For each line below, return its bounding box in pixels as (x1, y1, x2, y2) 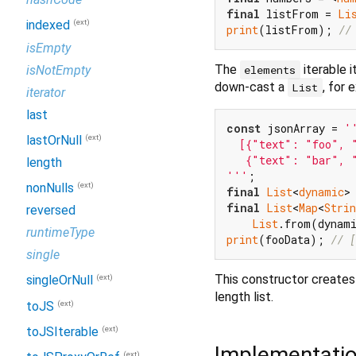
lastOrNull (26, 132, 82, 148)
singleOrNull (26, 273, 93, 288)
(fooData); (258, 231, 331, 247)
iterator (26, 84, 65, 100)
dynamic (299, 184, 344, 199)
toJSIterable (26, 324, 99, 340)
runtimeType (26, 225, 95, 241)
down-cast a (215, 79, 288, 95)
